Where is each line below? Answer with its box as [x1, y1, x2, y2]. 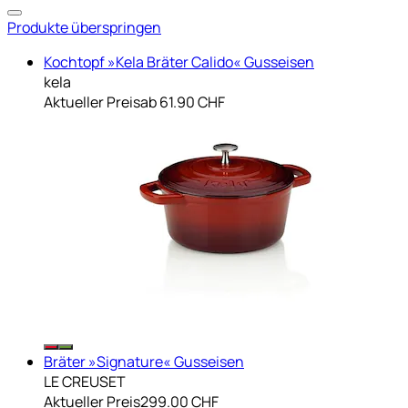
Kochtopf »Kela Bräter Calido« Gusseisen [44, 51, 314, 72]
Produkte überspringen [7, 16, 161, 37]
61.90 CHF [159, 91, 225, 112]
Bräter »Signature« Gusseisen [44, 351, 244, 372]
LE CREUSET [44, 371, 126, 392]
